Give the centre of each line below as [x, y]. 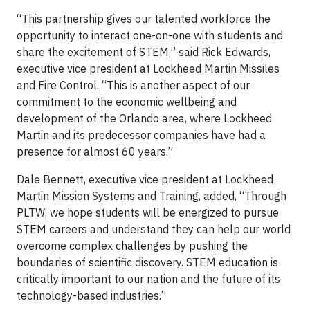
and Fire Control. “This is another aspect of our [133, 85]
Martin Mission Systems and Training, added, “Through [152, 196]
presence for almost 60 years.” [95, 152]
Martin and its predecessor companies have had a [141, 135]
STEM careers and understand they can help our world [154, 229]
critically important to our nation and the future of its [148, 279]
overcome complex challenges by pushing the [132, 246]
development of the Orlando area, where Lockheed [144, 118]
